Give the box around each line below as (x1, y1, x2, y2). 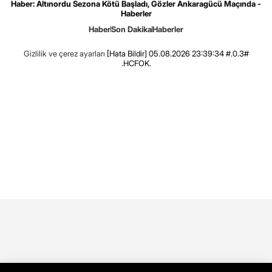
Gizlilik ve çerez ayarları (23, 49, 105, 59)
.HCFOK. (121, 58, 151, 69)
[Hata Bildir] (106, 49, 147, 59)
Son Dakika (111, 24, 152, 35)
